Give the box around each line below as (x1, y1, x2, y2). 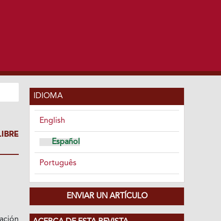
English (39, 116, 66, 125)
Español (52, 138, 80, 146)
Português (39, 159, 77, 167)
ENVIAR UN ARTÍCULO (66, 192, 147, 200)
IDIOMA (34, 92, 63, 100)
